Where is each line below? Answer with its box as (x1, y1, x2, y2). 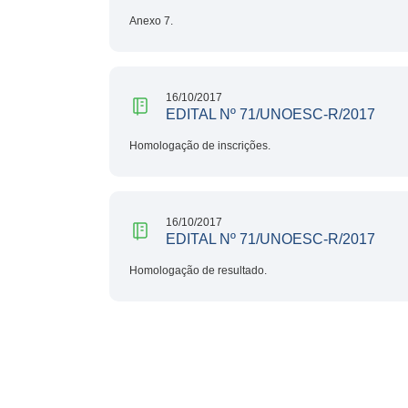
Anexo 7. (129, 14, 173, 27)
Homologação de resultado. (129, 263, 267, 277)
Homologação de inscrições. (129, 138, 270, 152)
